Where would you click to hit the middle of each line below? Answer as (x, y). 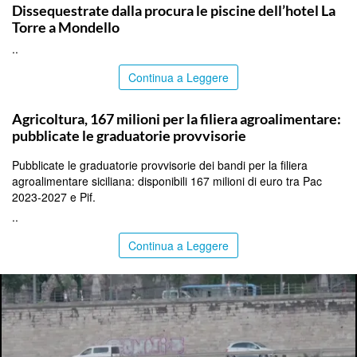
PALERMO (27, 98)
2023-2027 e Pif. (54, 196)
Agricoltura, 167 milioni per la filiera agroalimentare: (177, 118)
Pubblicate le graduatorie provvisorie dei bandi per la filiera (160, 165)
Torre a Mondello (66, 27)
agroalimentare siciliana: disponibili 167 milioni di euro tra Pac (167, 180)
